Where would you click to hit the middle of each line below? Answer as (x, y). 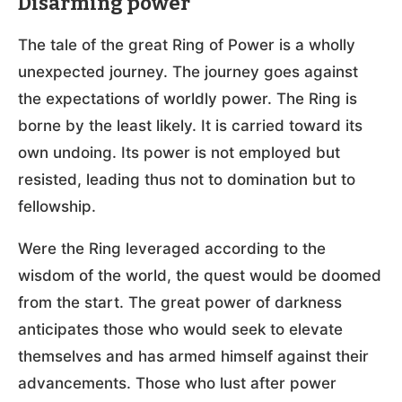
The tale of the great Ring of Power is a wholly (187, 45)
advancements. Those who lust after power (177, 384)
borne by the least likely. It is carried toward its (190, 126)
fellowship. (57, 207)
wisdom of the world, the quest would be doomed (200, 276)
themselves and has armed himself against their (193, 357)
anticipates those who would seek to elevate (180, 330)
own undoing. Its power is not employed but (179, 153)
